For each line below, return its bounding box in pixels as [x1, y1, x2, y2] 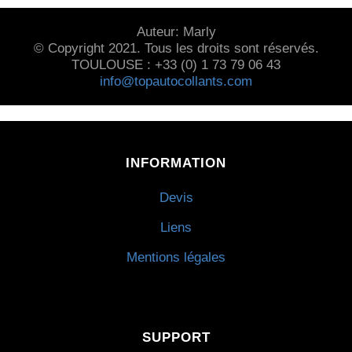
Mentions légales [126, 249, 225, 266]
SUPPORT [141, 328, 211, 345]
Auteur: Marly [136, 23, 216, 39]
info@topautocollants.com [100, 72, 252, 89]
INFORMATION [126, 154, 226, 170]
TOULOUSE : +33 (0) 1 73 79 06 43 [71, 56, 280, 72]
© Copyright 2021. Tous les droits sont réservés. [33, 39, 319, 56]
